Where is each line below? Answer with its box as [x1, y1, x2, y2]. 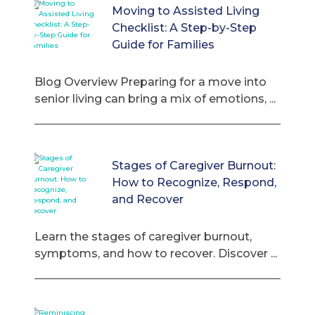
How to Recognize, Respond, [111, 175, 276, 189]
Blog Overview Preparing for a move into [34, 75, 266, 89]
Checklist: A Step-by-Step [111, 20, 257, 34]
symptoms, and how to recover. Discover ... [34, 247, 277, 260]
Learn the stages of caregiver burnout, [34, 230, 252, 243]
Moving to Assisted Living [111, 4, 259, 18]
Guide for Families [111, 37, 214, 51]
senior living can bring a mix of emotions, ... [34, 92, 276, 105]
